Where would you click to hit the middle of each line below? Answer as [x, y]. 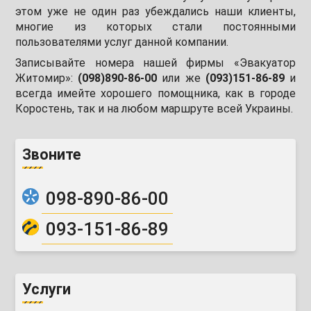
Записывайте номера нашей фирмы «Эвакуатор [155, 62]
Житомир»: [47, 78]
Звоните [52, 154]
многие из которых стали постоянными [155, 26]
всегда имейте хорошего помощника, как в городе [155, 93]
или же [181, 78]
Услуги [47, 289]
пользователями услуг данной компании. [122, 42]
